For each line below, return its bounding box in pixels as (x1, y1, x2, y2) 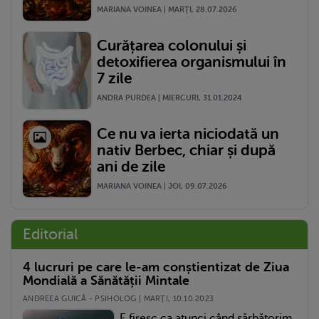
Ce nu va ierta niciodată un (97, 125, 279, 142)
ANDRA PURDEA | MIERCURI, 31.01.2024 (97, 93, 242, 103)
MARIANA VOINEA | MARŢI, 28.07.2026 (97, 4, 237, 14)
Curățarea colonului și (97, 36, 246, 54)
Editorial (23, 225, 78, 243)
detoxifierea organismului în (97, 53, 286, 70)
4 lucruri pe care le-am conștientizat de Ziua (23, 259, 289, 274)
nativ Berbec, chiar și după (97, 141, 276, 159)
